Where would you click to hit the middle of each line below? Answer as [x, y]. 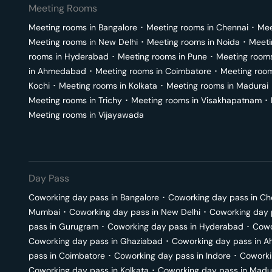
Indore [218, 256]
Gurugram [79, 226]
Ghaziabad [141, 241]
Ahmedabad [62, 71]
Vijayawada [121, 115]
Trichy [110, 100]
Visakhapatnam [231, 100]
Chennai [232, 27]
